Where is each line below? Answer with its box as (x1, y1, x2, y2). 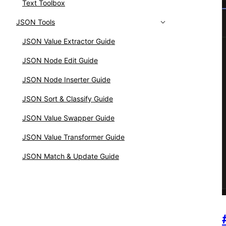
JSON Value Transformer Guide (22, 133, 125, 141)
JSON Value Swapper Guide (22, 114, 115, 122)
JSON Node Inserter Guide (22, 75, 110, 84)
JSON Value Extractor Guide (22, 37, 115, 45)
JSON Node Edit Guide (22, 56, 98, 65)
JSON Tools (16, 18, 55, 26)
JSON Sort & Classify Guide (22, 94, 113, 103)
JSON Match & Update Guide (22, 152, 119, 160)
